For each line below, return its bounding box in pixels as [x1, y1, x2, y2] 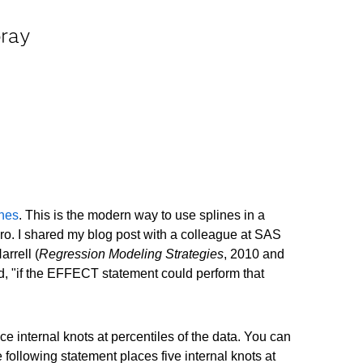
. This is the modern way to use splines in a [19, 208, 265, 223]
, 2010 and [224, 247, 284, 262]
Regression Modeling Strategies [39, 247, 224, 262]
